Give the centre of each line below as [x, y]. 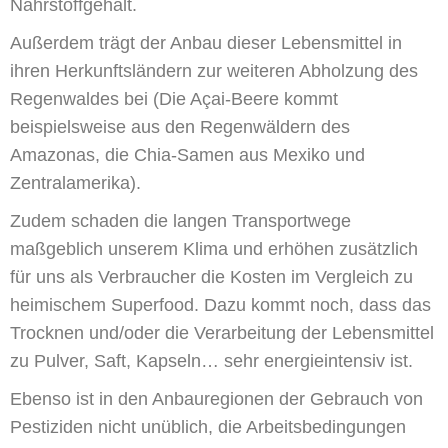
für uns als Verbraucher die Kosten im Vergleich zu [211, 276]
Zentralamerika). [78, 182]
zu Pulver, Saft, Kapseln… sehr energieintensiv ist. [211, 360]
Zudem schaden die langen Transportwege [180, 220]
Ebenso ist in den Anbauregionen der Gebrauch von [216, 398]
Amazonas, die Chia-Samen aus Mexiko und [187, 154]
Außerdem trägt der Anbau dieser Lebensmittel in [206, 42]
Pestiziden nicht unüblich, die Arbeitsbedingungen [208, 426]
